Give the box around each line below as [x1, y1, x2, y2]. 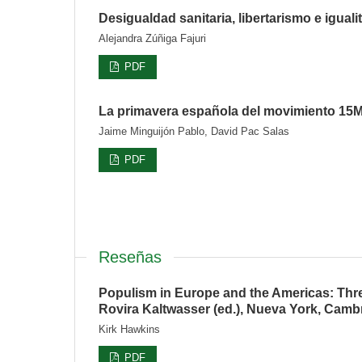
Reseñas [99, 247, 162, 266]
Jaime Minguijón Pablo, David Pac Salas [99, 124, 289, 137]
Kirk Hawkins [99, 322, 160, 335]
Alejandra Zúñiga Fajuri [99, 32, 206, 44]
